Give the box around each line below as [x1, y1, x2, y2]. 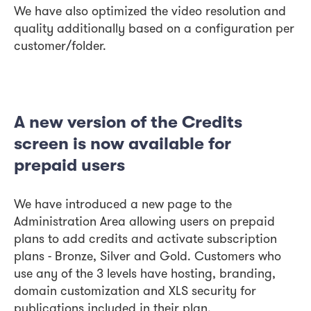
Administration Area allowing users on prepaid [14, 217, 275, 229]
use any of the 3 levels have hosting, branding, [14, 269, 276, 281]
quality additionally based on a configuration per [14, 24, 294, 36]
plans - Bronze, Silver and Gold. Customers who [14, 251, 281, 264]
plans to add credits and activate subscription [14, 234, 277, 246]
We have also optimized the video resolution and [14, 6, 286, 19]
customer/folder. [14, 41, 106, 53]
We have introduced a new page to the [14, 199, 232, 212]
